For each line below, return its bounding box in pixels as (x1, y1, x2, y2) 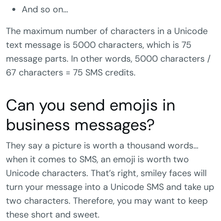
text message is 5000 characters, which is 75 (6, 39, 191, 51)
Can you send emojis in (6, 95, 175, 116)
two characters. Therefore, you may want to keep (6, 195, 208, 207)
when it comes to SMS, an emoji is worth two (6, 153, 189, 166)
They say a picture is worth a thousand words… (6, 140, 198, 152)
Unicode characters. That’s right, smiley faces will (6, 167, 207, 180)
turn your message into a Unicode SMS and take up (6, 181, 214, 193)
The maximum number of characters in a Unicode (6, 25, 208, 37)
